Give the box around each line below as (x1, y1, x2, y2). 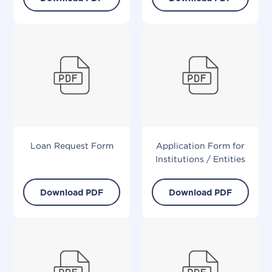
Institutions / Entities (155, 154, 245, 165)
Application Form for (155, 141, 245, 151)
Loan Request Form (30, 141, 114, 151)
